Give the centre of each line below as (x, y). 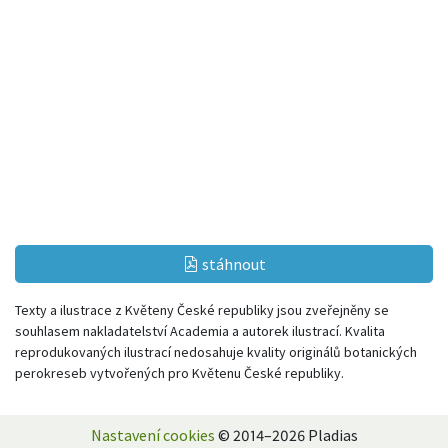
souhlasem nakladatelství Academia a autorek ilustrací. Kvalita (200, 331)
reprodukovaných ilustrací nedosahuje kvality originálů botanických (216, 352)
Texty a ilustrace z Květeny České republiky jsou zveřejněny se (202, 310)
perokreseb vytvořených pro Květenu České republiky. (179, 373)
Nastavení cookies (152, 435)
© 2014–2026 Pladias (286, 435)
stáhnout (232, 264)
